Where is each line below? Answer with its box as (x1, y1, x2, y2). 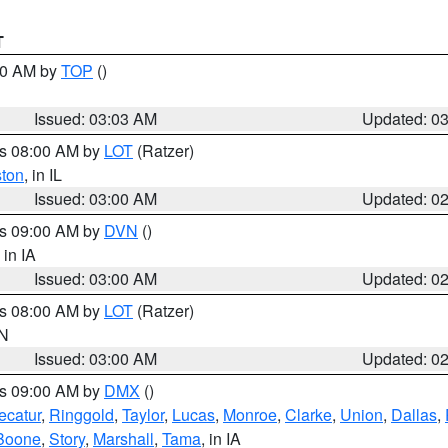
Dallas (391, 403, 437, 426)
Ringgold (49, 403, 114, 426)
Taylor (122, 403, 164, 426)
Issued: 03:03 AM (34, 107, 158, 130)
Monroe (223, 403, 277, 426)
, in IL (24, 163, 62, 186)
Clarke (285, 403, 332, 426)
